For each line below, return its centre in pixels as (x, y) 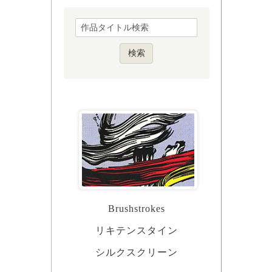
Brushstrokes (136, 209)
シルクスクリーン (136, 253)
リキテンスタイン (136, 231)
